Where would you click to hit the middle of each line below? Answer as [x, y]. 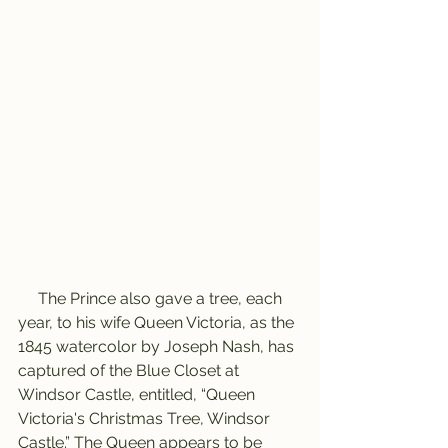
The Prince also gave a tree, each [28, 299]
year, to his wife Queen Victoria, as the [158, 323]
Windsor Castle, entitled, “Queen [138, 395]
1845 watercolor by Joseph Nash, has [158, 347]
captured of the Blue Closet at [130, 371]
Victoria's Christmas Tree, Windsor [146, 419]
